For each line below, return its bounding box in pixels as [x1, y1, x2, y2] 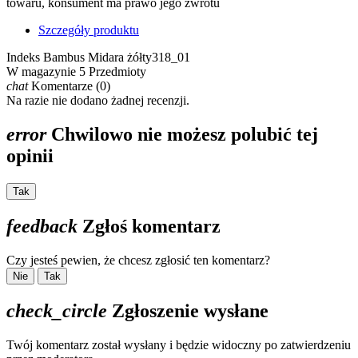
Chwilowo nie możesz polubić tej [46, 124, 318, 145]
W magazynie [6, 65, 76, 79]
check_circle [6, 300, 107, 321]
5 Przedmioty [79, 65, 146, 79]
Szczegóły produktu [38, 23, 139, 38]
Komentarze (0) [28, 79, 110, 93]
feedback [6, 216, 78, 237]
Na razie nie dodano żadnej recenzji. [6, 93, 189, 108]
